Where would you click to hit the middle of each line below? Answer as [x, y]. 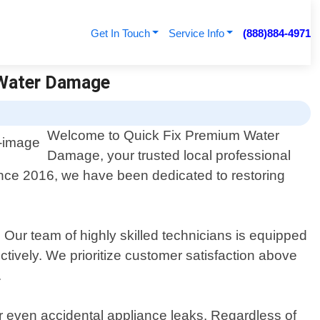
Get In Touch [120, 33]
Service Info [196, 33]
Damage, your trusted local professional [169, 156]
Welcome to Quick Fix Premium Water [164, 136]
